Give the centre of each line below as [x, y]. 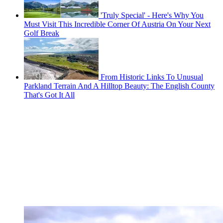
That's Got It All [49, 95]
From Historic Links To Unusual [152, 77]
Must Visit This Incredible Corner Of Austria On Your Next [117, 24]
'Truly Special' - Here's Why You [152, 15]
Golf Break [42, 33]
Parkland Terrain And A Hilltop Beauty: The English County [119, 86]
